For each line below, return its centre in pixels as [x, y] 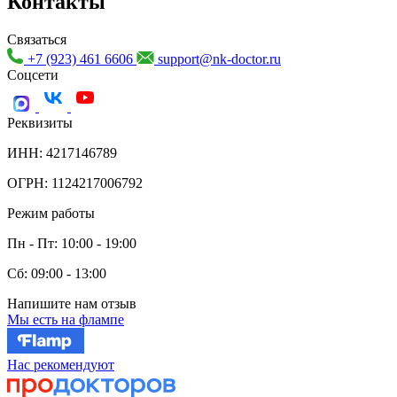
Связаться [37, 40]
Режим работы [51, 214]
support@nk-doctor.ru [218, 59]
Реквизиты [40, 123]
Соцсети [33, 75]
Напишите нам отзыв [72, 304]
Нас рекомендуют [61, 365]
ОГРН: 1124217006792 [75, 183]
